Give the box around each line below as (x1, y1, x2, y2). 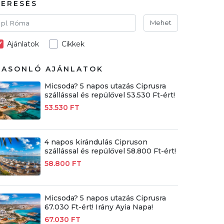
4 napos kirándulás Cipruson (44, 137, 147, 146)
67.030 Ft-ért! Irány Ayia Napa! (44, 202, 153, 211)
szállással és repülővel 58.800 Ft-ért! (44, 146, 176, 155)
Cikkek (61, 39, 85, 48)
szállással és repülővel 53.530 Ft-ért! (44, 90, 175, 99)
